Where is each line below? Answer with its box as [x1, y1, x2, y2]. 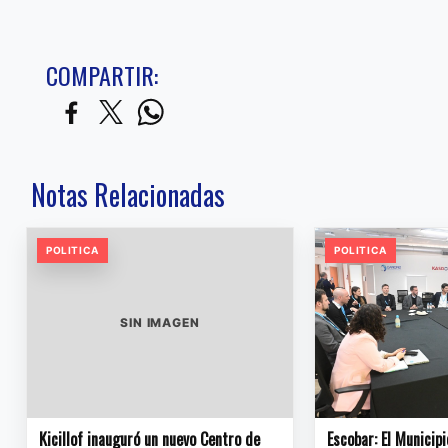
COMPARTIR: [46, 57, 158, 94]
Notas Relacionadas [31, 174, 225, 216]
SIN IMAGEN [119, 315, 201, 331]
